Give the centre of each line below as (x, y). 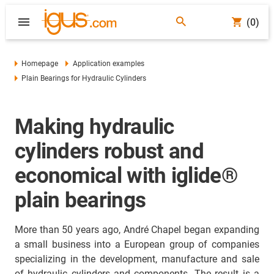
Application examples (108, 64)
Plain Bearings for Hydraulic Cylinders (84, 78)
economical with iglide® (126, 176)
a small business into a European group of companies (137, 244)
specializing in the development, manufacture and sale (137, 259)
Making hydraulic (94, 127)
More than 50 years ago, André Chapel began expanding (137, 230)
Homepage (40, 64)
